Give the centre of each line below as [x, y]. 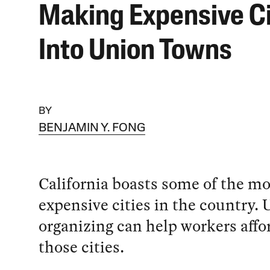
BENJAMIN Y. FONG [92, 128]
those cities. [81, 246]
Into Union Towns [135, 52]
